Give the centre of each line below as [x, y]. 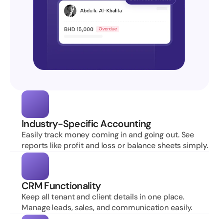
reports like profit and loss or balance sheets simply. [115, 145]
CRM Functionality [61, 186]
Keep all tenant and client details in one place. [103, 197]
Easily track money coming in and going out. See [108, 135]
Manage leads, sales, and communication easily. [107, 208]
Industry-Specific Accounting [87, 124]
